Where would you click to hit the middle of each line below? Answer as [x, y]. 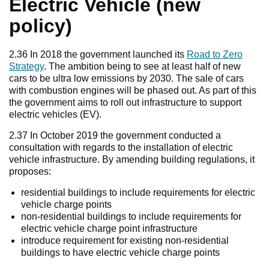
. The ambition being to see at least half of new [142, 67]
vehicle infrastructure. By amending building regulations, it [132, 160]
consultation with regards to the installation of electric [121, 148]
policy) [41, 26]
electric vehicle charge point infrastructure [109, 229]
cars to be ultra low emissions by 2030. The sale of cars [126, 79]
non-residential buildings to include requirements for [131, 217]
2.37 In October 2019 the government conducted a [115, 136]
